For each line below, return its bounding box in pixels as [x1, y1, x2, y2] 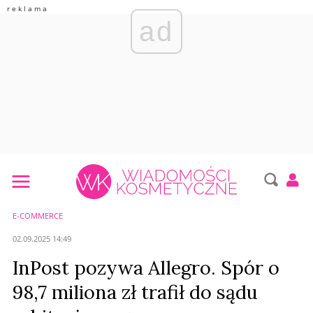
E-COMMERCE [13, 210, 63, 221]
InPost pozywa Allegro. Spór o [13, 256, 279, 279]
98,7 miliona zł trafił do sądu [13, 280, 258, 304]
